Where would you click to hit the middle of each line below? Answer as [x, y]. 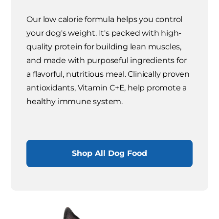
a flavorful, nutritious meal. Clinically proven [108, 74]
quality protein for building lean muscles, [104, 47]
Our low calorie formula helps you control [105, 20]
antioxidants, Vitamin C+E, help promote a [107, 88]
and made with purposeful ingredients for [107, 61]
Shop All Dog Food [109, 153]
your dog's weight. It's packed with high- [104, 33]
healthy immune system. [75, 102]
